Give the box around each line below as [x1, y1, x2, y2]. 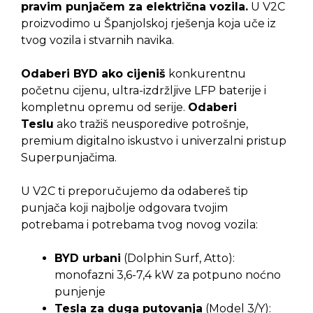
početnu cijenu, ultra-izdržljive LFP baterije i [21, 84, 266, 98]
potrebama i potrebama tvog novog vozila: [21, 218, 258, 232]
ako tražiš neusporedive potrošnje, [54, 117, 248, 131]
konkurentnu [166, 67, 246, 81]
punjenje [54, 285, 105, 299]
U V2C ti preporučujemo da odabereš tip [21, 184, 248, 198]
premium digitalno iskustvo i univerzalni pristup [21, 134, 286, 148]
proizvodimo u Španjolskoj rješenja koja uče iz [21, 17, 276, 31]
